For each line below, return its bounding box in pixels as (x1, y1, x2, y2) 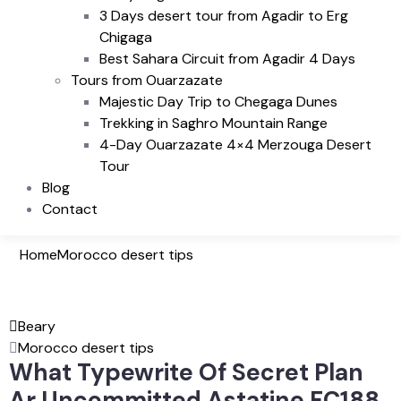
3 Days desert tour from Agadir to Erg (99, 5, 348, 25)
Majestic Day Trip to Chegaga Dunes (99, 91, 337, 111)
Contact (42, 199, 98, 218)
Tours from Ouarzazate (71, 70, 223, 90)
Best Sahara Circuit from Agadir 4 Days (99, 48, 355, 68)
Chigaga (99, 27, 152, 47)
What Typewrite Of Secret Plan (9, 356, 363, 388)
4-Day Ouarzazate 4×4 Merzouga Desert (99, 134, 371, 154)
